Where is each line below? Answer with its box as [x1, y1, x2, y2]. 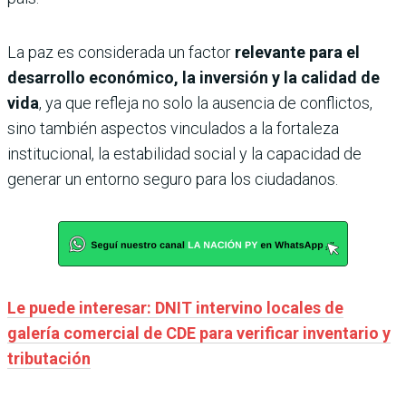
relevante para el [235, 42, 360, 62]
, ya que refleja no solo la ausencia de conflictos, [39, 92, 372, 112]
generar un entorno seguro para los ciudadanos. [7, 169, 338, 188]
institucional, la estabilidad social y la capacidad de [7, 143, 362, 163]
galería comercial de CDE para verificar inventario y [7, 323, 391, 343]
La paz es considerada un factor [7, 42, 235, 62]
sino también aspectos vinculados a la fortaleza [7, 118, 339, 138]
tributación [7, 348, 91, 368]
